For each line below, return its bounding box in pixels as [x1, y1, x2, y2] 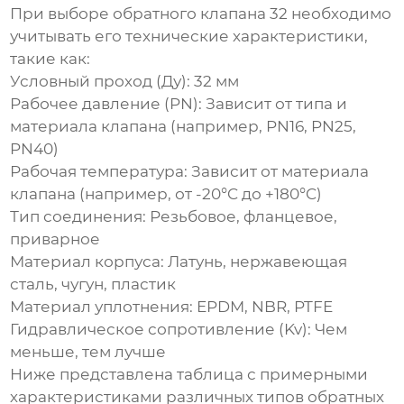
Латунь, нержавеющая [164, 252, 348, 271]
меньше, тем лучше [10, 343, 167, 362]
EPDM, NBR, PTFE [193, 298, 334, 317]
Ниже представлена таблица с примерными [10, 365, 369, 384]
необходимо [288, 5, 392, 23]
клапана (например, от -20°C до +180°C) [10, 185, 323, 204]
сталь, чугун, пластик [10, 275, 177, 294]
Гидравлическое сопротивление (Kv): [10, 320, 312, 339]
